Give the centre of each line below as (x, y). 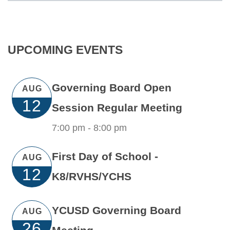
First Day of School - (105, 156)
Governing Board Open (112, 88)
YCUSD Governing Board (117, 210)
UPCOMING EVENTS (65, 50)
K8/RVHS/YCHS (92, 176)
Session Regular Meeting (117, 108)
